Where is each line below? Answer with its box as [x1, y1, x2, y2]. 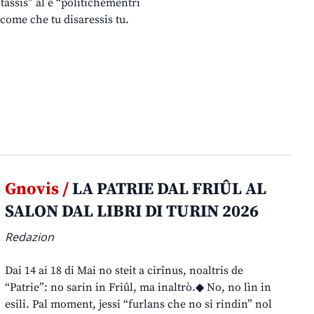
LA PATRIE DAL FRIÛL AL [69, 179, 267, 200]
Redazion [5, 229, 55, 245]
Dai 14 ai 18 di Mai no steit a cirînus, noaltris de [5, 264, 244, 278]
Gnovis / [5, 179, 69, 200]
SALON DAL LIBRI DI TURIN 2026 [5, 201, 259, 223]
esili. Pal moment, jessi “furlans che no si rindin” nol [5, 297, 273, 312]
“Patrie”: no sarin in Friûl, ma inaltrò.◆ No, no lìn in [5, 280, 272, 295]
